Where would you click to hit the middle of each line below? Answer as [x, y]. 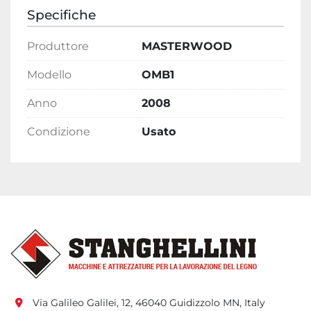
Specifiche [61, 15]
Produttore [58, 47]
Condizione [59, 132]
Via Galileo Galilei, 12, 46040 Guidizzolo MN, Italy [149, 303]
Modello [49, 75]
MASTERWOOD [187, 47]
